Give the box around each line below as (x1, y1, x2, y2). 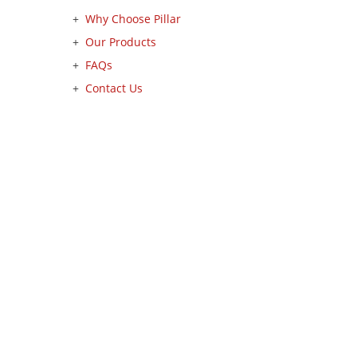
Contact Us (85, 80, 143, 96)
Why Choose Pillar (85, 11, 181, 26)
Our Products (85, 34, 156, 49)
